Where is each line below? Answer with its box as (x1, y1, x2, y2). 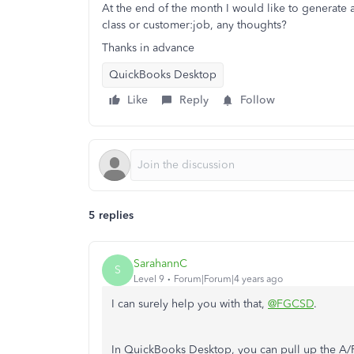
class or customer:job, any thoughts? (102, 18, 287, 32)
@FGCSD (268, 297, 314, 311)
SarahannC (134, 256, 187, 270)
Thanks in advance (102, 41, 194, 55)
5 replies (88, 209, 134, 222)
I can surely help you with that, (111, 297, 268, 311)
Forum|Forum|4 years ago (174, 273, 283, 284)
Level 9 (134, 273, 164, 284)
